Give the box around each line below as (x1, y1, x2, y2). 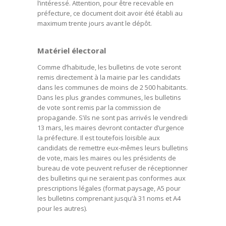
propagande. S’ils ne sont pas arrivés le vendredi (37, 113, 188, 122)
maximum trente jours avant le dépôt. (37, 19, 153, 28)
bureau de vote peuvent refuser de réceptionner (37, 163, 188, 173)
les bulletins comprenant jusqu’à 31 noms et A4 (37, 194, 181, 203)
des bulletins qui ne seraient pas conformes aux (37, 174, 186, 183)
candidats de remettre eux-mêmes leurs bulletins (37, 143, 188, 152)
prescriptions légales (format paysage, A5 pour (37, 184, 181, 193)
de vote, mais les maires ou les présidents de (37, 153, 176, 162)
